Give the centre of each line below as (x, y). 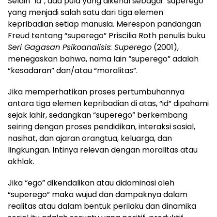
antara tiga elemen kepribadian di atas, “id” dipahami (108, 104)
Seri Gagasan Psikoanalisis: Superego (80, 47)
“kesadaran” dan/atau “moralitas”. (73, 71)
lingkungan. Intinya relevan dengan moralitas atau (103, 150)
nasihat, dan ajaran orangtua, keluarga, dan (90, 139)
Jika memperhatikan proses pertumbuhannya (96, 92)
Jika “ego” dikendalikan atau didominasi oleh (91, 183)
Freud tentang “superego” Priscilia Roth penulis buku (107, 36)
